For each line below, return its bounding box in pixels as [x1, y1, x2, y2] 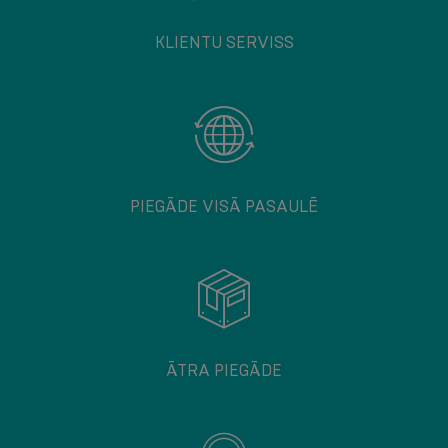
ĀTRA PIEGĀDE [166, 361, 282, 380]
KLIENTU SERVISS [154, 33, 294, 52]
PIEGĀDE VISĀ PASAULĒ [130, 197, 318, 216]
